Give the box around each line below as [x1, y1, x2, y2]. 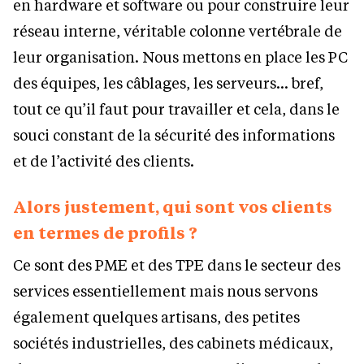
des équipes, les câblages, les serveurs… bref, [13, 73, 323, 93]
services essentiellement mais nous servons [13, 281, 318, 301]
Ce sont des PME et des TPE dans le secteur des [13, 255, 340, 275]
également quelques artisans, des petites [13, 307, 300, 327]
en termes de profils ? [13, 222, 197, 244]
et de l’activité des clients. [13, 151, 194, 171]
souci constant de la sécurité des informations [13, 125, 335, 145]
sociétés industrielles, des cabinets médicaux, [13, 333, 333, 353]
